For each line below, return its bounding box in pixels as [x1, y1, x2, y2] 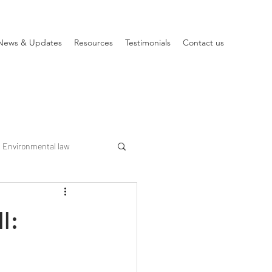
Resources [74, 37, 113, 48]
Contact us [183, 37, 224, 48]
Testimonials [125, 37, 171, 48]
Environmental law [2, 140, 70, 151]
